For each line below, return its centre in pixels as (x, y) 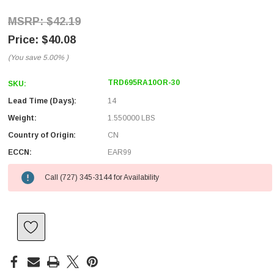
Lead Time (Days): (42, 101)
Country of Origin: (42, 135)
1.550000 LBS (131, 118)
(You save (24, 57)
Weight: (22, 118)
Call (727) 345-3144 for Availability (102, 177)
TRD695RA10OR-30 (144, 83)
